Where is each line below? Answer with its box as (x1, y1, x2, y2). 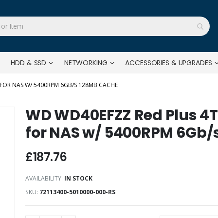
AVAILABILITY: (25, 174, 63, 182)
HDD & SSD (11, 58, 47, 68)
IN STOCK (64, 174, 93, 182)
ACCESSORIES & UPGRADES (125, 58, 212, 68)
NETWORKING (64, 58, 108, 68)
